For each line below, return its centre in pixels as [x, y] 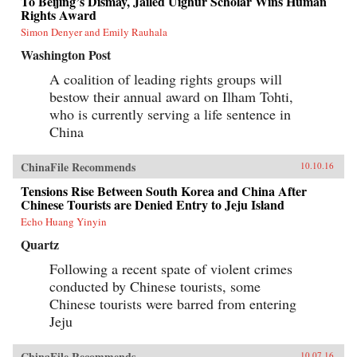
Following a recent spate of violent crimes [171, 269]
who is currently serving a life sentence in [170, 114]
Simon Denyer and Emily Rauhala [94, 32]
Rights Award [59, 15]
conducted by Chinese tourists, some [155, 286]
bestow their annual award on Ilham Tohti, [171, 97]
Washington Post [66, 55]
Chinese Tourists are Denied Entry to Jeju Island [153, 205]
